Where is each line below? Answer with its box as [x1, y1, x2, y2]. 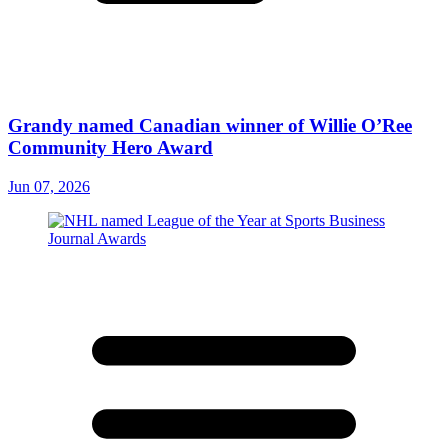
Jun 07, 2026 [8, 177, 90, 195]
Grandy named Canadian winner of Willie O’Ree [8, 114, 412, 136]
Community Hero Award [8, 136, 213, 158]
